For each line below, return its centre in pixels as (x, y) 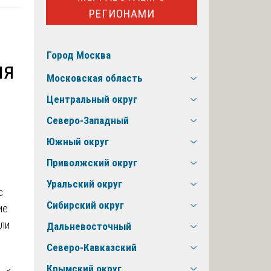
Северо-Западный (88, 121)
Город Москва (79, 55)
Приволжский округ (92, 163)
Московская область (95, 78)
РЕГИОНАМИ (122, 13)
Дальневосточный (89, 227)
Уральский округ (84, 184)
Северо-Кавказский (92, 248)
